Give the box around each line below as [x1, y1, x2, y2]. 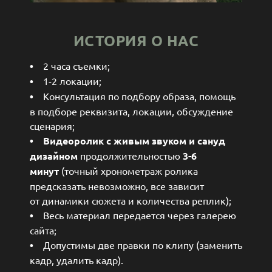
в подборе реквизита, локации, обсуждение [30, 105, 233, 118]
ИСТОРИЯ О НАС [73, 31, 199, 50]
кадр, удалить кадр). [30, 254, 123, 267]
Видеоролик [43, 134, 106, 148]
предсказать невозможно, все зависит [30, 180, 204, 192]
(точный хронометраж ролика [61, 165, 198, 177]
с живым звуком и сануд [106, 134, 225, 148]
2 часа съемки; [33, 59, 110, 72]
